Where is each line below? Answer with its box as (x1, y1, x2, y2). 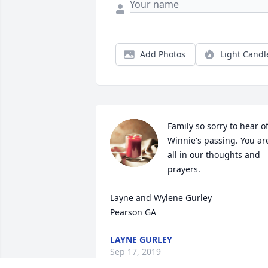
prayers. (167, 163, 203, 175)
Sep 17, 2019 (110, 246, 161, 258)
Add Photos (140, 48, 185, 60)
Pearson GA (110, 206, 156, 218)
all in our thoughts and (167, 149, 260, 161)
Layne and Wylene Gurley (110, 192, 214, 204)
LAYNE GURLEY (110, 234, 172, 246)
